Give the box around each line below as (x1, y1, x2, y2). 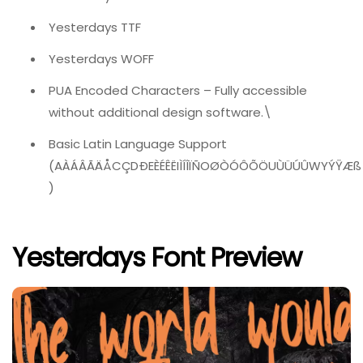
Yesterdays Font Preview (12, 238, 301, 275)
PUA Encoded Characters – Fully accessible (49, 82, 307, 100)
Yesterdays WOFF (49, 50, 154, 68)
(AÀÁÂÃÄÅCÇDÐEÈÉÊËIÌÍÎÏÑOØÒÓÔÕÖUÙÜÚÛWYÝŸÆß (49, 157, 361, 175)
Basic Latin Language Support (49, 135, 227, 153)
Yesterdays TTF (49, 19, 141, 36)
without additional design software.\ (49, 104, 271, 122)
